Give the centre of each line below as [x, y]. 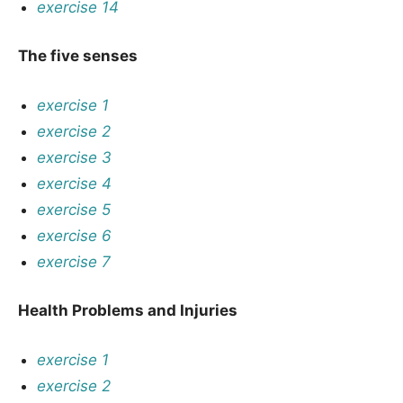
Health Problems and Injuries [128, 310]
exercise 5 [74, 209]
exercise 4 [75, 183]
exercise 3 [75, 157]
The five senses [78, 56]
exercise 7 [74, 261]
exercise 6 [75, 235]
